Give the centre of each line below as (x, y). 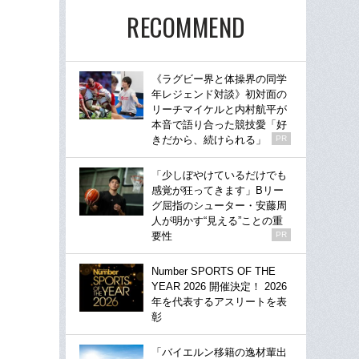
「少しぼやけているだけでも (219, 175)
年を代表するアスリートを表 (219, 302)
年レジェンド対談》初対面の (219, 94)
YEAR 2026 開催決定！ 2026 (219, 286)
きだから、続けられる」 (209, 140)
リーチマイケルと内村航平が (219, 109)
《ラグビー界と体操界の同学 (219, 79)
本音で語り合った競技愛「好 (219, 125)
